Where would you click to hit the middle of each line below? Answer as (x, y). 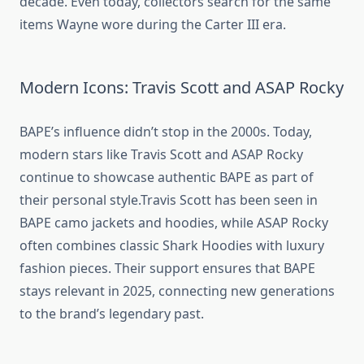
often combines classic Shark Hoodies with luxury (172, 246)
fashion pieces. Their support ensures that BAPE (167, 269)
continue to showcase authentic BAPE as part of (167, 178)
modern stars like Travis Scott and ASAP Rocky (161, 155)
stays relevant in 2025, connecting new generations (177, 291)
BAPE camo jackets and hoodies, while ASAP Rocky (174, 223)
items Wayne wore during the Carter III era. (153, 25)
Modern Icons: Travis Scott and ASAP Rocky (182, 88)
